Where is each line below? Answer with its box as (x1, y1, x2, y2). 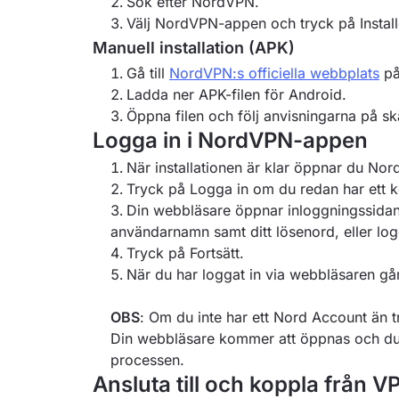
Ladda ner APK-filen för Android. (126, 85, 346, 103)
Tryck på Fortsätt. (126, 244, 244, 262)
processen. (110, 351, 184, 369)
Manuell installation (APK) (93, 38, 295, 57)
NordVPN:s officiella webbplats (169, 64, 379, 82)
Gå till (126, 64, 169, 82)
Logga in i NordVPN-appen (93, 127, 368, 153)
